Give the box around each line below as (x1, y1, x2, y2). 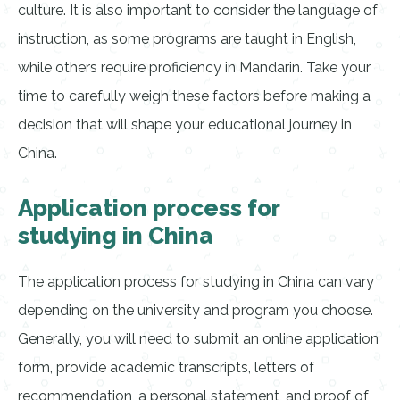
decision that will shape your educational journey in (18, 116, 352, 133)
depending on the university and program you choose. (18, 302, 373, 319)
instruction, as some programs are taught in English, (18, 30, 356, 47)
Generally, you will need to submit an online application (18, 330, 379, 347)
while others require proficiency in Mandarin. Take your (18, 59, 371, 76)
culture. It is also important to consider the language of (18, 2, 378, 19)
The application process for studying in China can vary (18, 273, 374, 290)
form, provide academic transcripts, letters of (18, 359, 314, 376)
